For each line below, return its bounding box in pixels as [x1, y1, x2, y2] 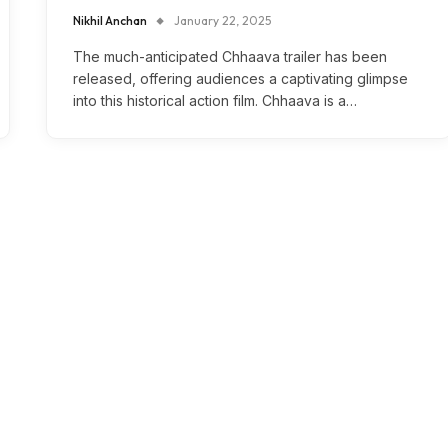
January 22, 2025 [174, 13, 271, 29]
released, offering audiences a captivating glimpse [73, 70, 408, 88]
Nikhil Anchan [73, 13, 147, 29]
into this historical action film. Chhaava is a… [73, 92, 357, 110]
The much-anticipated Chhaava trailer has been [73, 48, 387, 66]
